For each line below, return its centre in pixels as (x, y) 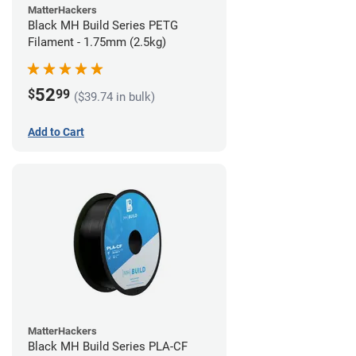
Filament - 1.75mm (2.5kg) (97, 43)
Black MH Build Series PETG (103, 26)
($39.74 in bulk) (114, 97)
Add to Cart (56, 132)
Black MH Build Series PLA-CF (108, 347)
